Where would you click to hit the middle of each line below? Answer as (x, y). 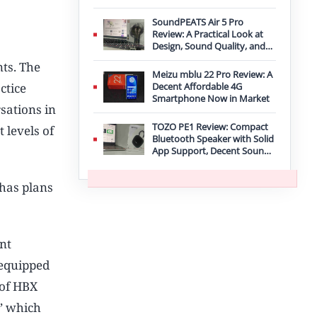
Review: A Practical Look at (208, 34)
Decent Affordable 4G (197, 86)
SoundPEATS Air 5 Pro (198, 22)
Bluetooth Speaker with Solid (213, 139)
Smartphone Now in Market (211, 98)
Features (171, 58)
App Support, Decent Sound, (212, 151)
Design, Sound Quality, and (209, 46)
